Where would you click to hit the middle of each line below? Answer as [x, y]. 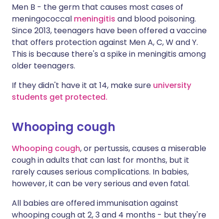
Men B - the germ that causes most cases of [98, 7]
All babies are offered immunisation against [95, 203]
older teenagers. [44, 66]
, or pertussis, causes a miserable [143, 148]
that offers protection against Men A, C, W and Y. [105, 42]
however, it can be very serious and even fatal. [101, 184]
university [172, 85]
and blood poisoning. [156, 19]
